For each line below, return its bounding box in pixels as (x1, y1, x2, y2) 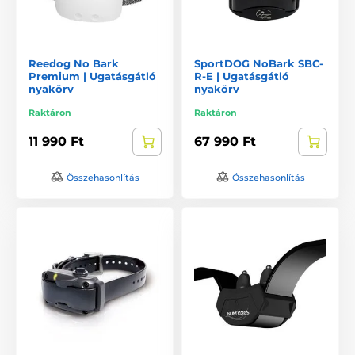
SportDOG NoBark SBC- (194, 56, 323, 70)
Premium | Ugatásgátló (29, 69, 156, 82)
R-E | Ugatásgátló (194, 69, 289, 82)
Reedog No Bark (29, 56, 119, 70)
